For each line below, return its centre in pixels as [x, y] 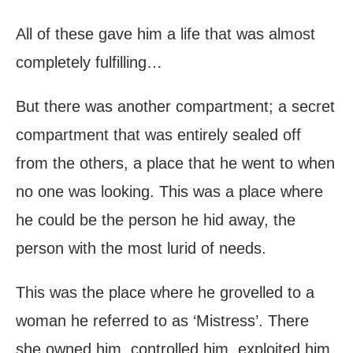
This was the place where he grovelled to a [165, 293]
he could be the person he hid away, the [156, 220]
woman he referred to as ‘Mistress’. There [162, 321]
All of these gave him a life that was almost [165, 34]
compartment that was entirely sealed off [158, 135]
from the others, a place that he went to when [175, 163]
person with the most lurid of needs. [141, 249]
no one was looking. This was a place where [169, 192]
